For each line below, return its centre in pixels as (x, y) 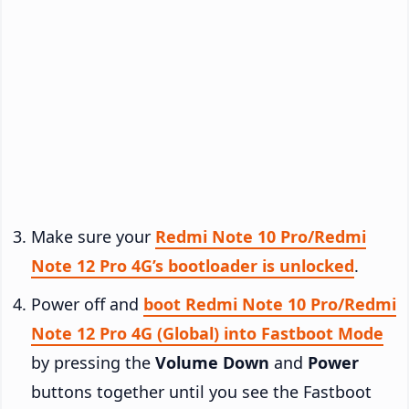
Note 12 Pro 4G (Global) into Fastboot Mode (207, 333)
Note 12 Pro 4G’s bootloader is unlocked (193, 265)
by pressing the (93, 362)
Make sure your (93, 236)
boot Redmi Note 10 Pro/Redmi (270, 304)
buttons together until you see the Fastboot (201, 391)
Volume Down (212, 362)
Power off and (87, 304)
